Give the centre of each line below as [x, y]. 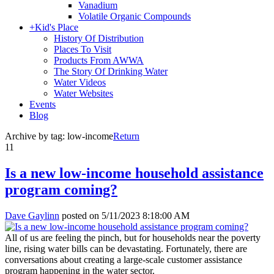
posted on [80, 215]
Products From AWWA [99, 60]
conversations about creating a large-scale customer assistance [124, 259]
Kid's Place [57, 27]
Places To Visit [83, 49]
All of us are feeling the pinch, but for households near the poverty [133, 237]
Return [126, 136]
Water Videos [80, 82]
